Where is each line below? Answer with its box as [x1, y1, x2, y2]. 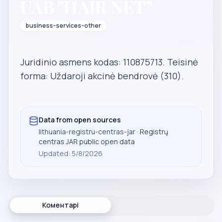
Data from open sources [39, 115, 121, 124]
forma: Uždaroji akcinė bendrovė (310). [20, 70, 184, 82]
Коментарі [42, 200, 79, 210]
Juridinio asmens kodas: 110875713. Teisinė [20, 56, 198, 68]
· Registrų [135, 127, 168, 136]
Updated [39, 149, 68, 158]
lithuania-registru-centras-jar [39, 127, 135, 136]
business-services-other [26, 21, 101, 30]
